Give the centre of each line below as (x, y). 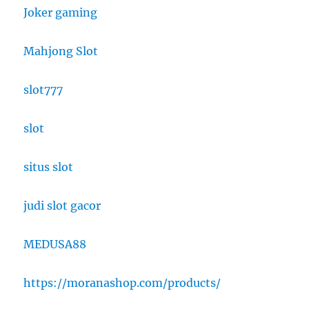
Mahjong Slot (61, 51)
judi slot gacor (62, 205)
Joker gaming (61, 12)
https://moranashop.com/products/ (122, 282)
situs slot (49, 167)
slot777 (43, 89)
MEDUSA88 (55, 244)
